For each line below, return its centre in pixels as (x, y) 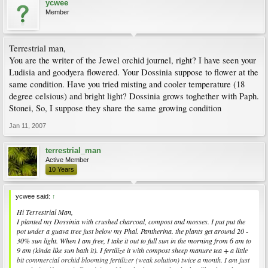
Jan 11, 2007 (28, 126)
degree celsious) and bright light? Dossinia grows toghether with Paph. (134, 96)
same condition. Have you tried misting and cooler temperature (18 (127, 84)
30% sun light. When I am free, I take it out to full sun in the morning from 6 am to (134, 240)
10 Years (61, 169)
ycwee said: (34, 196)
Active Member (67, 160)
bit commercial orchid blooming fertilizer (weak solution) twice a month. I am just (133, 260)
